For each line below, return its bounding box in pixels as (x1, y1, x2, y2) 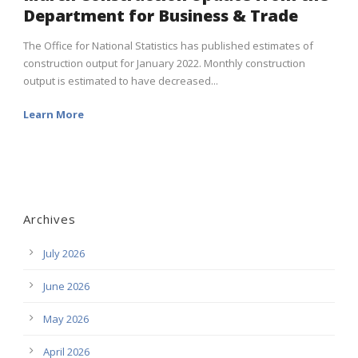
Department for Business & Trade (23, 4, 298, 26)
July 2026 (43, 245, 85, 261)
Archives (23, 210, 76, 227)
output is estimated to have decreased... (23, 73, 218, 88)
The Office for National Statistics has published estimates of (23, 38, 313, 53)
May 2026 (43, 311, 89, 326)
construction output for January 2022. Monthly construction (23, 55, 305, 70)
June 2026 (43, 278, 89, 293)
